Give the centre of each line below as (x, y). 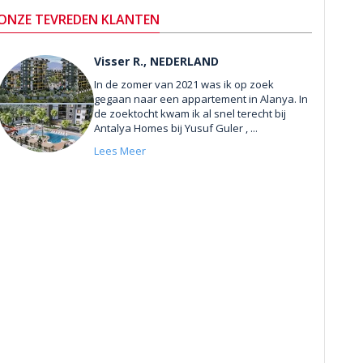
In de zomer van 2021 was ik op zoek (184, 84)
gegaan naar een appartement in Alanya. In (201, 98)
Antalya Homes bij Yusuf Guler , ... (175, 128)
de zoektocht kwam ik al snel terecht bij (190, 113)
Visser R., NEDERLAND (156, 61)
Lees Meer (120, 150)
